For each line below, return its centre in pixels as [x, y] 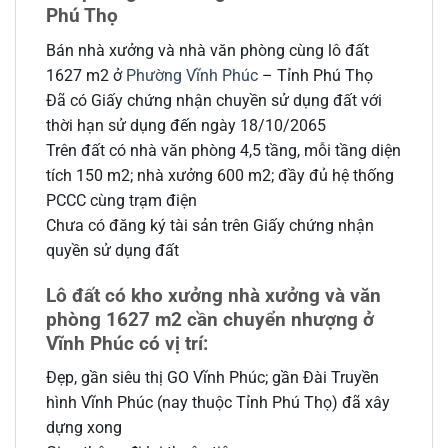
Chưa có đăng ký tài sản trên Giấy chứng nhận [210, 226]
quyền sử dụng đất [112, 251]
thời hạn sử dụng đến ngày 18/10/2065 [186, 126]
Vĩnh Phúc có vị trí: [127, 343]
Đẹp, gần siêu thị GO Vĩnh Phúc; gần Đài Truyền [212, 378]
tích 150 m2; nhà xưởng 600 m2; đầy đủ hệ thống [220, 176]
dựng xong [84, 428]
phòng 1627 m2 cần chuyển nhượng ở [210, 319]
